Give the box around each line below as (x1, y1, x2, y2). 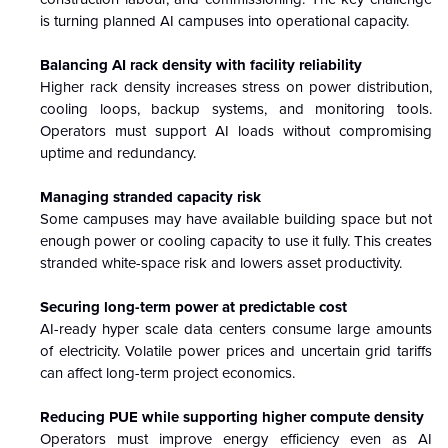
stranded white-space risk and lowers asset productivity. (40, 253, 402, 272)
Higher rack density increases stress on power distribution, (40, 77, 432, 96)
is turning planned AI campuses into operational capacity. (40, 11, 409, 30)
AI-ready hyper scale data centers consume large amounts (40, 319, 432, 338)
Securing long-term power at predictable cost (40, 297, 347, 316)
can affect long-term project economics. (40, 363, 295, 382)
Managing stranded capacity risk (40, 187, 261, 206)
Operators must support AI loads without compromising (40, 121, 432, 140)
